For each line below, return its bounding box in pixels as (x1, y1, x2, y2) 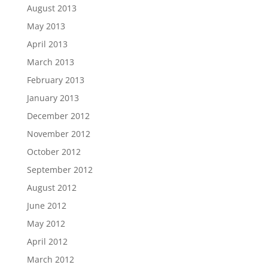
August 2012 (26, 182, 77, 193)
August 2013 (26, 2, 77, 14)
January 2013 (26, 92, 79, 103)
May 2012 (26, 218, 65, 229)
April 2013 (26, 38, 68, 50)
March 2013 (26, 56, 74, 68)
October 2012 (26, 146, 81, 157)
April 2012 (26, 236, 68, 247)
